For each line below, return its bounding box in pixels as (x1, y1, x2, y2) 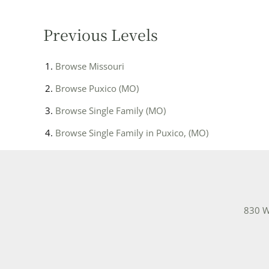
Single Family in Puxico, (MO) (89, 126, 208, 139)
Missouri (89, 59, 124, 72)
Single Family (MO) (89, 104, 166, 116)
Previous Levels (43, 23, 158, 45)
